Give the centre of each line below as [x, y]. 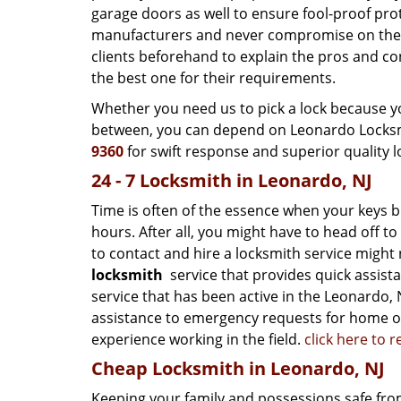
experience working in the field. [198, 339]
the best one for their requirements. [213, 78]
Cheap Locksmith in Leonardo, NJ [238, 368]
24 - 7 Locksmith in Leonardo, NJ [232, 180]
